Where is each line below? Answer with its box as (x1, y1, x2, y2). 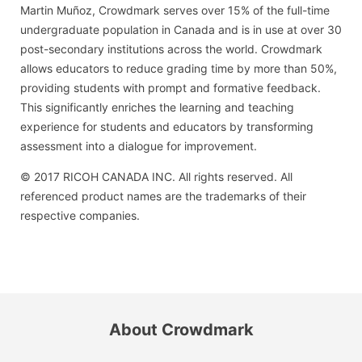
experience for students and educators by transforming (20, 119, 314, 133)
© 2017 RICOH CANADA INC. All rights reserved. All (20, 169, 293, 183)
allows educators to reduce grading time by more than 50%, (20, 61, 337, 75)
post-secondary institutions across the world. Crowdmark (20, 41, 322, 56)
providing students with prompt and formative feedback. (20, 80, 321, 95)
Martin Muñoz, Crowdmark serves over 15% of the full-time (20, 2, 330, 17)
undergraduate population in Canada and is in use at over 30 (20, 22, 342, 36)
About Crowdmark (108, 320, 254, 340)
